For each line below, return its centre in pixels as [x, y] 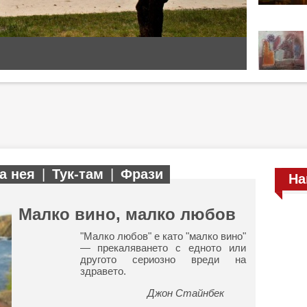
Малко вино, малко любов [127, 214]
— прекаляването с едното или [163, 248]
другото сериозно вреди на [163, 259]
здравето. [103, 271]
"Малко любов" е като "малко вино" [163, 236]
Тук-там [77, 174]
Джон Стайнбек [121, 293]
